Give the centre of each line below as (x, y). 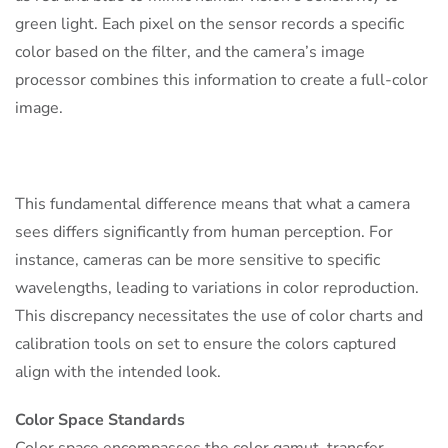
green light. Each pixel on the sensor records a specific (209, 24)
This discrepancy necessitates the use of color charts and (219, 316)
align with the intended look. (118, 372)
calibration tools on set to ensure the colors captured (205, 344)
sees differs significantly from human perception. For (204, 232)
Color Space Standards (100, 420)
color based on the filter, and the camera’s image (190, 52)
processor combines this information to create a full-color (221, 80)
